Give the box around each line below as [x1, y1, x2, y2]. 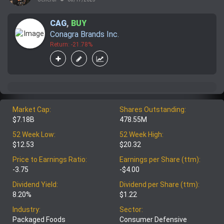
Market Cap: [12, 105, 51, 114]
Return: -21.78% [50, 41, 92, 48]
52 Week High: [119, 130, 163, 139]
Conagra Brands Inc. [50, 29, 119, 39]
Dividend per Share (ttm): [119, 180, 199, 189]
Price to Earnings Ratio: [12, 155, 87, 164]
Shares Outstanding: [119, 105, 186, 114]
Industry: [12, 205, 40, 214]
